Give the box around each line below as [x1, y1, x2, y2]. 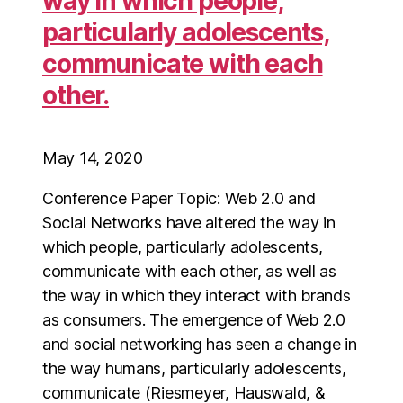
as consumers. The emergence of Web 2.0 [42, 310, 345, 329]
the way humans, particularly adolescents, [42, 359, 346, 378]
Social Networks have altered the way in [42, 213, 336, 232]
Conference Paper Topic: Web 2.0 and [42, 189, 316, 208]
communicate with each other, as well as [42, 262, 336, 281]
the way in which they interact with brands [42, 286, 351, 305]
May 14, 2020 [42, 148, 143, 167]
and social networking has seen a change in [42, 335, 357, 354]
